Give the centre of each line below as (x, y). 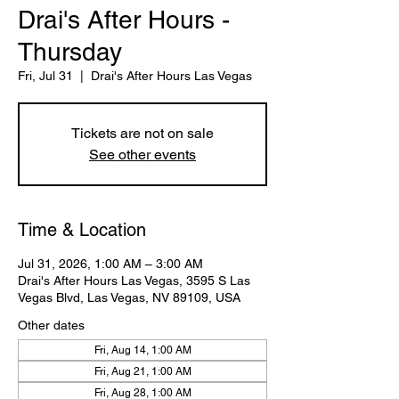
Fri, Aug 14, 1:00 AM (142, 350)
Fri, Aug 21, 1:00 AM (142, 371)
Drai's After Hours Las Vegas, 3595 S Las (134, 281)
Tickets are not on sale (142, 133)
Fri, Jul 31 (45, 76)
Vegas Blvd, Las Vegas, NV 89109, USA (129, 297)
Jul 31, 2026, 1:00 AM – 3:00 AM (110, 264)
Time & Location (82, 230)
